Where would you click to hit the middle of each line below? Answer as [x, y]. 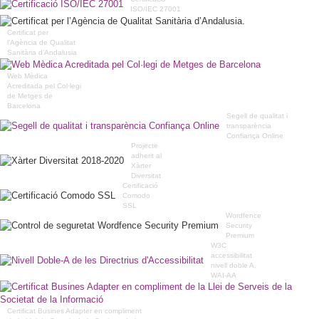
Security [239, 225]
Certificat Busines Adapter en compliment [74, 310]
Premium [240, 235]
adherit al [146, 155]
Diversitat [146, 175]
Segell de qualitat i [257, 115]
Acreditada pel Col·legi [44, 85]
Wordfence [244, 215]
